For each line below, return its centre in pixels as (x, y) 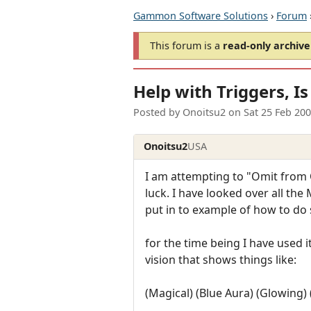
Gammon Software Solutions (201, 16)
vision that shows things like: (221, 259)
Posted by (158, 112)
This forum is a (186, 45)
